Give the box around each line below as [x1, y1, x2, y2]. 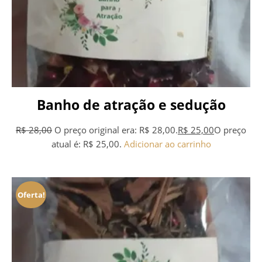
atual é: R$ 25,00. [51, 138, 122, 150]
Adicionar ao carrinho [123, 138, 211, 150]
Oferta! [17, 189, 45, 200]
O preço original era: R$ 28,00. [54, 124, 178, 136]
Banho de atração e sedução [36, 95, 226, 114]
